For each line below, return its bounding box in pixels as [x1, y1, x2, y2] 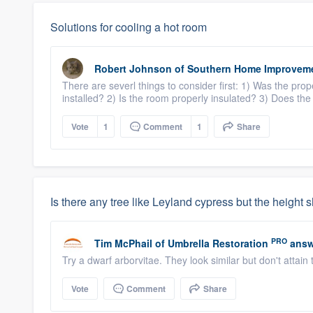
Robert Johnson [94, 61, 172, 75]
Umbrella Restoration [168, 236, 268, 250]
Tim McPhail [94, 236, 152, 250]
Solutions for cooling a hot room [50, 19, 207, 35]
